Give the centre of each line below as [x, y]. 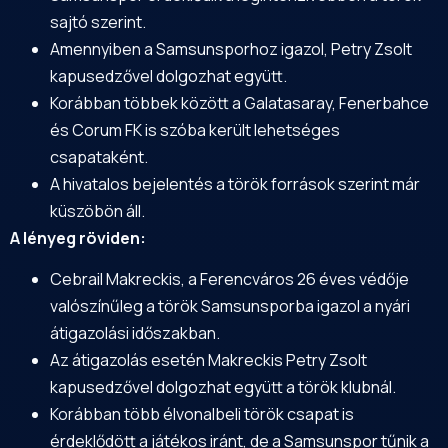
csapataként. [99, 156]
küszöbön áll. [97, 210]
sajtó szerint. [98, 21]
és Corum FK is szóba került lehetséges [195, 129]
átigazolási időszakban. [135, 333]
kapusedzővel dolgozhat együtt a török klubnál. [223, 387]
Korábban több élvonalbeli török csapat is [202, 414]
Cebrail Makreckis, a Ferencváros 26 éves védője [229, 279]
